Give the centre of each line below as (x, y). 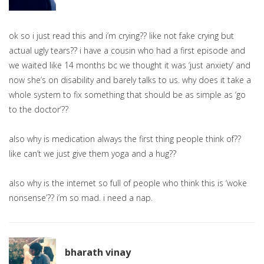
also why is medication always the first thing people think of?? (125, 139)
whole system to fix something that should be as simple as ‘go (127, 95)
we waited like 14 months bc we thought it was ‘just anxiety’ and (130, 65)
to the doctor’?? (39, 110)
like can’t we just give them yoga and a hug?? (93, 154)
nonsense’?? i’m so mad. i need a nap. (81, 198)
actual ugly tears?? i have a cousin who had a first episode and (127, 51)
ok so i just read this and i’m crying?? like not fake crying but (121, 36)
